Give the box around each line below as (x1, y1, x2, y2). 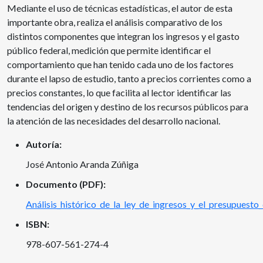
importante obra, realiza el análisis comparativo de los (7, 16, 222, 28)
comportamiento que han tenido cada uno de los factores (7, 59, 234, 70)
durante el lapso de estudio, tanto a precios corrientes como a (7, 73, 251, 85)
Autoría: (26, 139, 62, 150)
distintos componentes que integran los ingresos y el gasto (7, 31, 240, 42)
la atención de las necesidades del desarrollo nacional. (7, 115, 220, 127)
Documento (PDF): (26, 178, 106, 190)
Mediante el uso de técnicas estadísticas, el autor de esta (7, 2, 232, 14)
